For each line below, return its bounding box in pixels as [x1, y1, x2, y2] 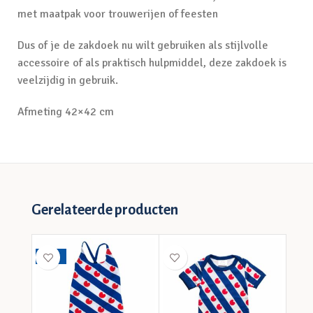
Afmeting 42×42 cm [17, 105, 114, 119]
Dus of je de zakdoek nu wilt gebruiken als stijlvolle [17, 38, 268, 52]
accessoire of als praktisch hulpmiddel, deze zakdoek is [17, 56, 286, 70]
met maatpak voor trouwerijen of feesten [17, 7, 218, 21]
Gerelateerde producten [31, 202, 179, 217]
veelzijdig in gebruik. [17, 73, 118, 87]
